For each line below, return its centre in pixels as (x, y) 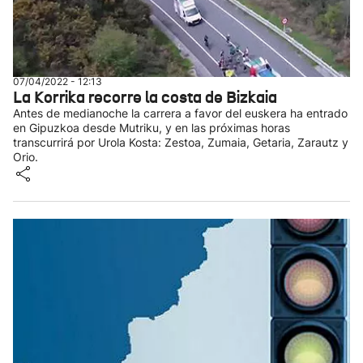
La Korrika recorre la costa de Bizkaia (145, 97)
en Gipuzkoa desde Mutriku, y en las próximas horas (152, 128)
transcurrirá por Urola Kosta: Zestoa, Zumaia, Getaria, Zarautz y (181, 142)
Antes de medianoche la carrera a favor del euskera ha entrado (180, 113)
